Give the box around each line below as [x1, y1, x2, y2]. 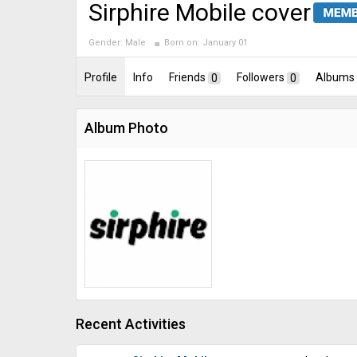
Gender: [88, 37, 123, 48]
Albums [316, 71, 355, 84]
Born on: [164, 37, 200, 48]
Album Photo [84, 120, 168, 136]
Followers [237, 71, 284, 84]
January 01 [200, 37, 248, 48]
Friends [169, 71, 206, 84]
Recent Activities [76, 315, 186, 332]
